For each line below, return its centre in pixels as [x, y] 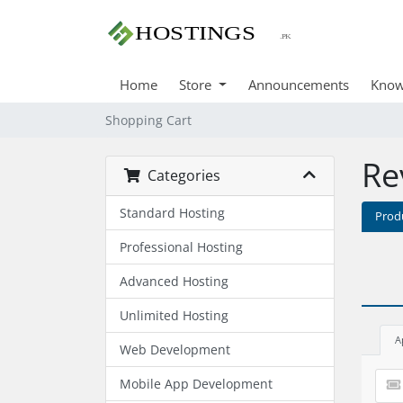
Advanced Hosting [174, 281]
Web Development [175, 349]
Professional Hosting [181, 247]
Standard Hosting [172, 213]
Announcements [298, 85]
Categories [180, 175]
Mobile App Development [196, 384]
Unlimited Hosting [174, 315]
